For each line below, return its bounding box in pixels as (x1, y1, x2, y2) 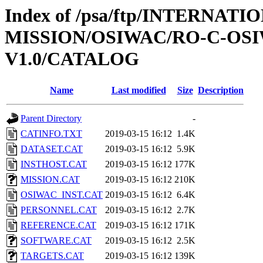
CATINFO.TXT (21, 129, 82, 139)
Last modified (111, 85, 166, 96)
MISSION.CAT (21, 174, 80, 185)
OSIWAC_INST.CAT (21, 190, 103, 200)
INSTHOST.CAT (21, 159, 87, 170)
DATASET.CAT (21, 144, 83, 154)
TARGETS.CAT (21, 251, 84, 261)
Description (198, 85, 244, 96)
